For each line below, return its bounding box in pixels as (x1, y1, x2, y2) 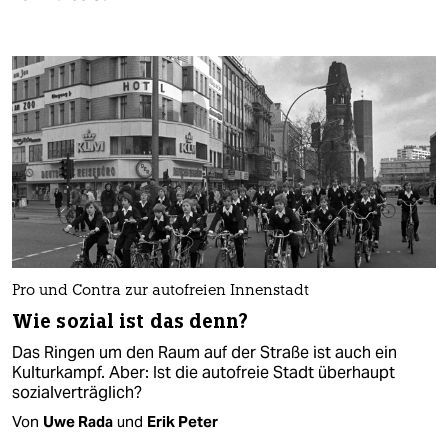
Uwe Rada (43, 411, 113, 431)
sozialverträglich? (12, 381, 142, 403)
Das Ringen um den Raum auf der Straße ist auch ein (12, 341, 397, 363)
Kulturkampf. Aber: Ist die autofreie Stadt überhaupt (12, 361, 395, 383)
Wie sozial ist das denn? (12, 308, 249, 334)
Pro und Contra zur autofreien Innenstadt (12, 283, 309, 299)
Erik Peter (147, 411, 218, 431)
